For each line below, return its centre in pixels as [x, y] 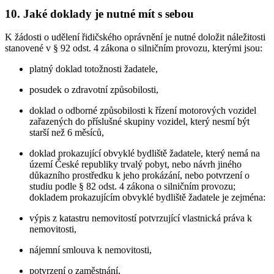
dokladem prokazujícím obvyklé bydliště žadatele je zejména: [147, 198]
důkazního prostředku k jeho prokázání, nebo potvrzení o [139, 176]
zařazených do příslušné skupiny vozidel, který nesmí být [139, 122]
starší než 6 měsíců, [67, 133]
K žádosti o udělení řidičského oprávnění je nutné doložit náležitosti [135, 37]
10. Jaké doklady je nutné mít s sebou [99, 13]
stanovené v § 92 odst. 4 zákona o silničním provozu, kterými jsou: [134, 48]
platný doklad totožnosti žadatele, [94, 69]
